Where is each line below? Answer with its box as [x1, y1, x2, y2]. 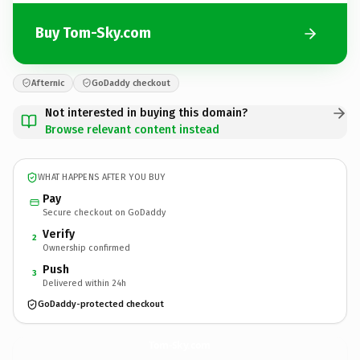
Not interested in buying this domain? [45, 105, 247, 120]
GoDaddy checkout [92, 77, 170, 88]
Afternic [31, 77, 64, 88]
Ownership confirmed [43, 242, 130, 253]
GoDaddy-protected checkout [38, 299, 164, 309]
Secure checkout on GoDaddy [43, 207, 166, 218]
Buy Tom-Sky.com [35, 24, 151, 42]
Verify [43, 227, 75, 241]
